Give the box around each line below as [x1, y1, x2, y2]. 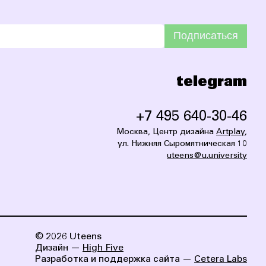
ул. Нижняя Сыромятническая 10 [118, 140, 247, 148]
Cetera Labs [194, 254, 247, 264]
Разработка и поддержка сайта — [35, 254, 194, 264]
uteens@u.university [167, 151, 247, 160]
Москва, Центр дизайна [116, 128, 216, 137]
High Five [83, 243, 123, 253]
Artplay [216, 128, 245, 137]
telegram [176, 74, 247, 89]
